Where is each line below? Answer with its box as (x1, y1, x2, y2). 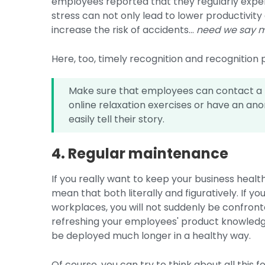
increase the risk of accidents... (51, 23, 197, 37)
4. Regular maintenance (51, 144, 229, 163)
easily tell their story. (69, 112, 165, 126)
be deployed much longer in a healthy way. (51, 229, 251, 243)
